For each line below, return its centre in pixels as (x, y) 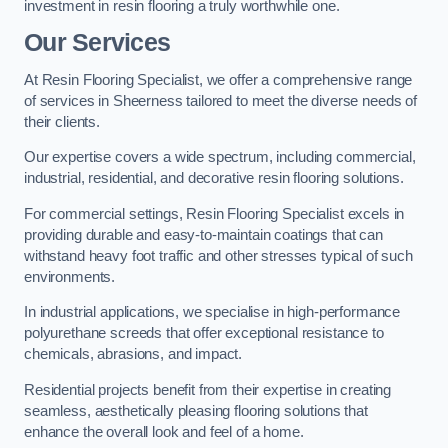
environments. (70, 276)
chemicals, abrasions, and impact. (133, 354)
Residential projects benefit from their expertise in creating (208, 389)
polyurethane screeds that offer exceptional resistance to (204, 333)
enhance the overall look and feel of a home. (164, 431)
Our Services (97, 43)
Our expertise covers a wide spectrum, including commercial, (220, 157)
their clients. (62, 121)
